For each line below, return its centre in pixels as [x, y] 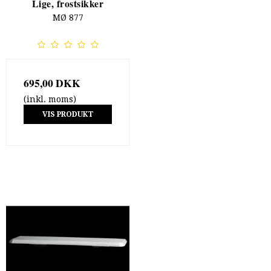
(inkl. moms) [50, 99]
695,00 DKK [52, 83]
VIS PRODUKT [68, 114]
